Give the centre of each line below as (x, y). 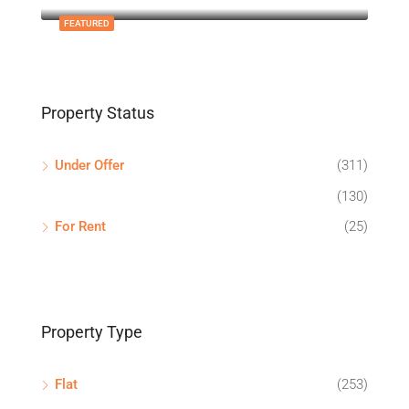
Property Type (92, 332)
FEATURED (87, 23)
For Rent (80, 226)
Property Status (98, 113)
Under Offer (89, 165)
